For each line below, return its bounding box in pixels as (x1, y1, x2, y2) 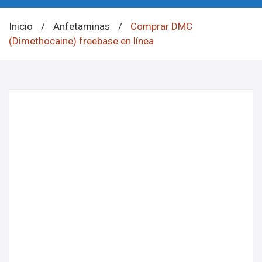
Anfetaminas (53, 20, 110, 32)
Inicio (9, 20, 33, 32)
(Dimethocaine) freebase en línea (9, 35, 154, 47)
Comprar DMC (128, 20, 192, 32)
